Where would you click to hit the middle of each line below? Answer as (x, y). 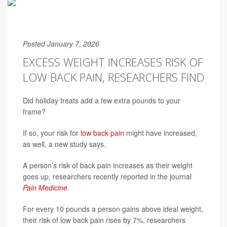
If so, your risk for (52, 133)
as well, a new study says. (64, 144)
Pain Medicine (45, 187)
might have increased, (161, 133)
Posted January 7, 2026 (61, 44)
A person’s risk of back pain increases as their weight (108, 165)
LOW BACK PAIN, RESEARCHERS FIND (113, 77)
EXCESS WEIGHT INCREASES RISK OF (113, 62)
